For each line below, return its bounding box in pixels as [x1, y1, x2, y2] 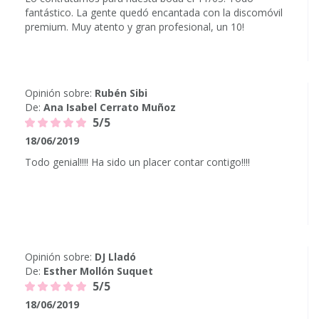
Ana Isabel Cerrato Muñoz [43, 100, 176, 114]
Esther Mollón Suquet [43, 264, 153, 278]
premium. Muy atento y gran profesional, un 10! [25, 20, 244, 33]
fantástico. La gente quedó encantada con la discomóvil [25, 6, 283, 19]
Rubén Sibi [95, 86, 147, 100]
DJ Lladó [95, 250, 136, 263]
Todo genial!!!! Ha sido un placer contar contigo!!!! [25, 155, 250, 169]
